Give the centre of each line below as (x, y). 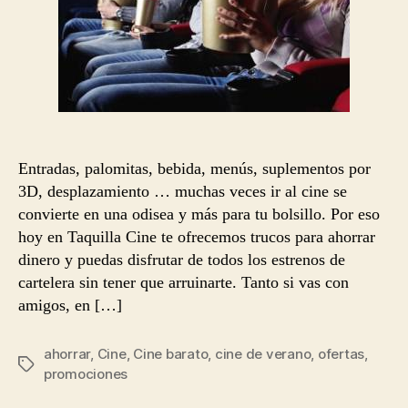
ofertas (341, 353)
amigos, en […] (70, 305)
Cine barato (171, 353)
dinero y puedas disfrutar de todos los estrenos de (182, 259)
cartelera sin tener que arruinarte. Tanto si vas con (184, 282)
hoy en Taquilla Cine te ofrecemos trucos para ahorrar (197, 236)
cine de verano (263, 353)
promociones (86, 373)
